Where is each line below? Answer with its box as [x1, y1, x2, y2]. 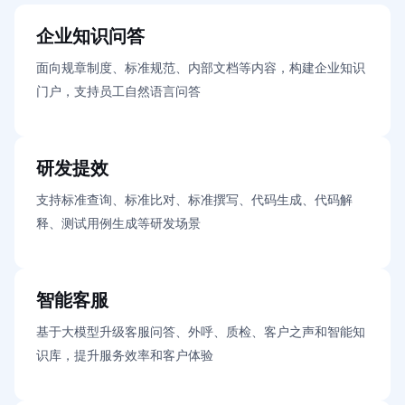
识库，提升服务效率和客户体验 [36, 349, 213, 363]
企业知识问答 [36, 26, 145, 47]
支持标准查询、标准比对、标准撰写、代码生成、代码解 [36, 193, 353, 208]
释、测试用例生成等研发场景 [36, 217, 201, 231]
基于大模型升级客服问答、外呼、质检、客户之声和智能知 [36, 325, 365, 340]
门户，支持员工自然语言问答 [36, 85, 201, 99]
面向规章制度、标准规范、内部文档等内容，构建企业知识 [36, 61, 365, 76]
